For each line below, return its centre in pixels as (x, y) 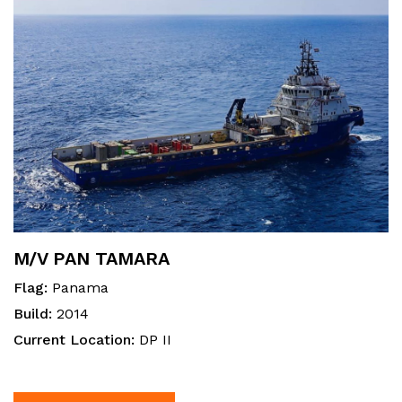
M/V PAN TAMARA (92, 258)
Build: (35, 313)
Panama (80, 287)
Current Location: (76, 339)
